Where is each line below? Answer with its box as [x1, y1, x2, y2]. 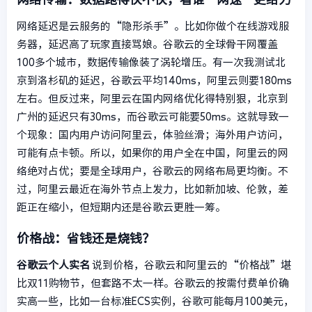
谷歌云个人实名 [17, 259, 90, 270]
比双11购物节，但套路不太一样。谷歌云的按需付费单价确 [17, 277, 289, 288]
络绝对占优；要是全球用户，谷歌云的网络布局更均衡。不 [17, 166, 288, 177]
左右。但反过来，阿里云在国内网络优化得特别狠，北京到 [17, 93, 288, 104]
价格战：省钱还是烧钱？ [17, 232, 155, 245]
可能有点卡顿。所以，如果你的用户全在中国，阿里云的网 [17, 148, 288, 159]
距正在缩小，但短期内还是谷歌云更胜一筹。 [17, 202, 226, 213]
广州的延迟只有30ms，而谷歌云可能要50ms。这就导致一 [17, 111, 289, 123]
